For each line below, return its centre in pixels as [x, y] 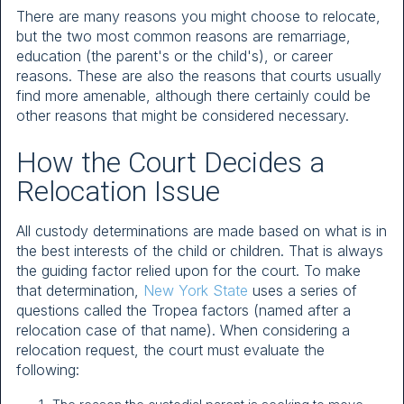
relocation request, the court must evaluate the [170, 349]
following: [48, 369]
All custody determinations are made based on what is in [202, 230]
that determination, [80, 290]
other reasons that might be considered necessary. [183, 116]
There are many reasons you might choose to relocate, [198, 17]
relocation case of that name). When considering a [183, 330]
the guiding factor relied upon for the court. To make [188, 270]
